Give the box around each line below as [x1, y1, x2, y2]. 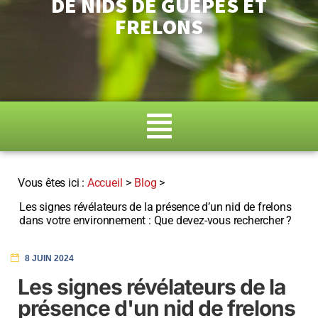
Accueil [87, 176, 123, 190]
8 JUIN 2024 [25, 253, 74, 263]
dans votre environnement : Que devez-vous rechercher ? [19, 214, 292, 227]
